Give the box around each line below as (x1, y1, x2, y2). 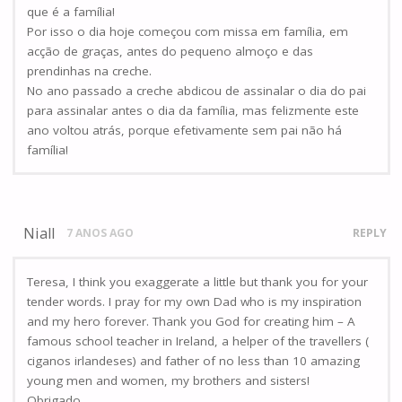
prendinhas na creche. (27, 63, 152, 80)
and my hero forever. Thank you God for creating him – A (27, 312, 355, 329)
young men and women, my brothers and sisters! (27, 371, 310, 389)
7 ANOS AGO (66, 225, 135, 241)
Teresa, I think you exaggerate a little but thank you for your (27, 273, 368, 290)
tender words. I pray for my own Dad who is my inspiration (27, 293, 362, 310)
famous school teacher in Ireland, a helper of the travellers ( (27, 332, 369, 349)
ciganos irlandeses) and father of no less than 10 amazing (27, 352, 360, 369)
